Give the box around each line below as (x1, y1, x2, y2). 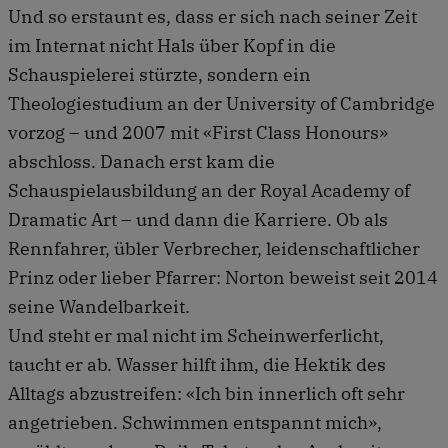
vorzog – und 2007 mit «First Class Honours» (8, 120, 388, 144)
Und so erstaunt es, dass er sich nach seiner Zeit (8, 4, 417, 28)
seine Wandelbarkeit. (8, 294, 190, 318)
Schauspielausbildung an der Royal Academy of (8, 178, 410, 202)
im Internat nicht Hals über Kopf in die (8, 33, 336, 57)
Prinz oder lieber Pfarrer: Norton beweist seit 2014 (8, 265, 438, 289)
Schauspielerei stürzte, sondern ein (8, 62, 311, 86)
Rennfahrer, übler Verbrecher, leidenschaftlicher (8, 236, 420, 260)
